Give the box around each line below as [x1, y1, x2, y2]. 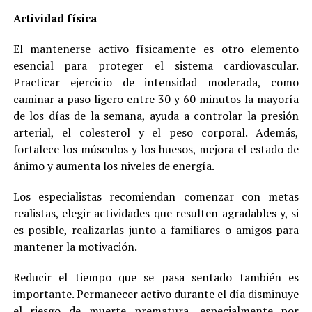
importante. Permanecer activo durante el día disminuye [13, 286, 299, 302]
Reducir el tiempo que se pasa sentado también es [13, 270, 299, 286]
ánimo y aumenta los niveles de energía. [13, 158, 214, 174]
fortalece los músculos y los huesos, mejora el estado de [13, 141, 299, 157]
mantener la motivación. [13, 239, 137, 255]
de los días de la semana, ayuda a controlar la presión [13, 108, 299, 124]
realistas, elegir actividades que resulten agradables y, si [13, 205, 299, 221]
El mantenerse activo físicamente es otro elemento [13, 41, 299, 57]
